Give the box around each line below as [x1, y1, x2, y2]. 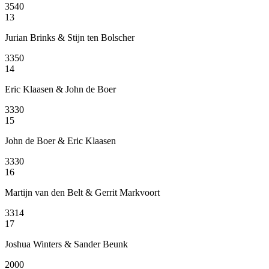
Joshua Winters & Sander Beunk [5, 238, 128, 249]
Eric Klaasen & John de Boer [5, 83, 116, 94]
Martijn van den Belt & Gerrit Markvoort [5, 187, 160, 198]
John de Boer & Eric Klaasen [5, 135, 116, 146]
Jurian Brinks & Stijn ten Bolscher [5, 32, 134, 43]
